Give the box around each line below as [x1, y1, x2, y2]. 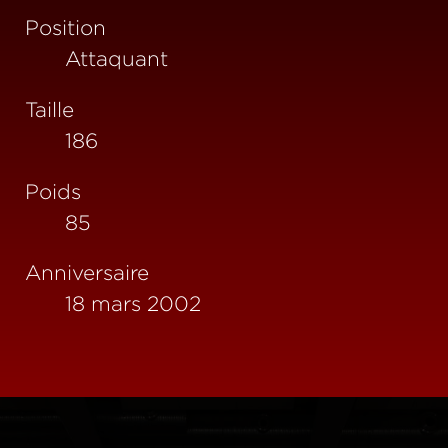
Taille [25, 97, 74, 120]
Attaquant [65, 46, 168, 69]
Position [25, 15, 106, 38]
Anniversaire [25, 261, 149, 284]
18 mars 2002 [65, 292, 201, 315]
